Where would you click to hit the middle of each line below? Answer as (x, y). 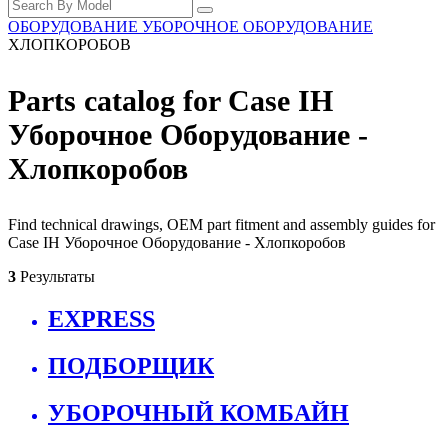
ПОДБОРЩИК (131, 366)
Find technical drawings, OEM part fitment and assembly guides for (221, 225)
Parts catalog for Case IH (170, 101)
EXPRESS (101, 319)
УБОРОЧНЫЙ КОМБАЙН (198, 412)
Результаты (55, 277)
